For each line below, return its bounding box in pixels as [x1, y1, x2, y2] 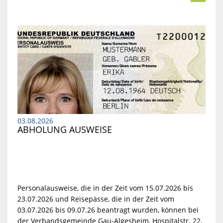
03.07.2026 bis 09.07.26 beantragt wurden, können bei [17, 205, 199, 215]
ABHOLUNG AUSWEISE [17, 123, 112, 135]
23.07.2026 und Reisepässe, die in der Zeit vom [17, 194, 174, 204]
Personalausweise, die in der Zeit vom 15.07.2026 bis [17, 183, 193, 193]
